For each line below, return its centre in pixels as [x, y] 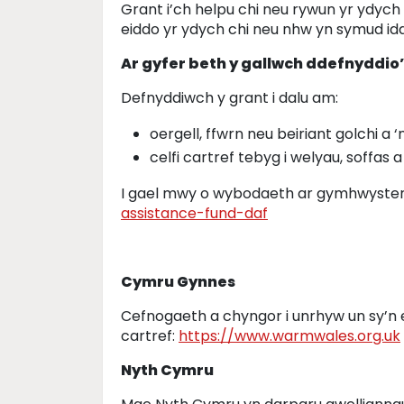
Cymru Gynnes [178, 282]
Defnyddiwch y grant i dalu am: [230, 98]
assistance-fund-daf [194, 213]
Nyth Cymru [167, 370]
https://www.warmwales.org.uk [289, 336]
